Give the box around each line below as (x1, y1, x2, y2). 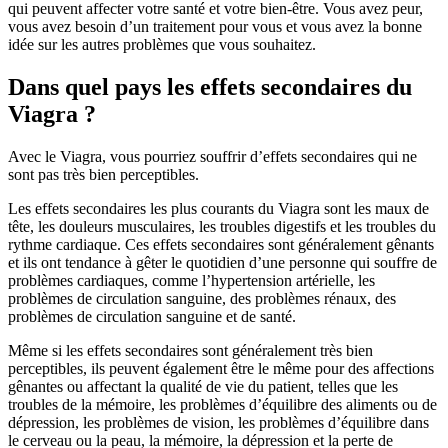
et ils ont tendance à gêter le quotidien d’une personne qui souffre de (8, 254, 437, 272)
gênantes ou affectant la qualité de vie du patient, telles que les (8, 378, 398, 396)
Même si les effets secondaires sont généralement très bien (8, 342, 373, 360)
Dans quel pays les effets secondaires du (8, 74, 412, 101)
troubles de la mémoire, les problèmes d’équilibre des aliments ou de (8, 396, 437, 414)
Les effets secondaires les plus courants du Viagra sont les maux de (8, 200, 429, 218)
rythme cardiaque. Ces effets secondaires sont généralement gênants (8, 236, 434, 254)
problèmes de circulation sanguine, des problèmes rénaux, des (8, 290, 396, 308)
